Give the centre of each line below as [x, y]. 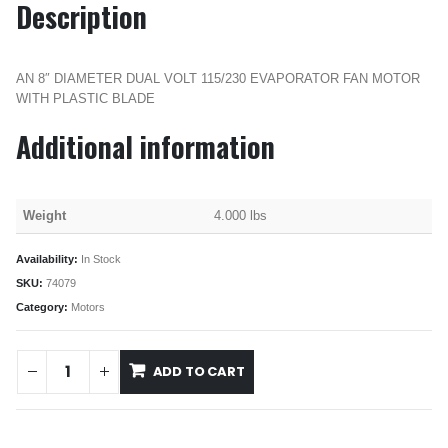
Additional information [145, 147]
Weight [45, 216]
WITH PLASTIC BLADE [85, 98]
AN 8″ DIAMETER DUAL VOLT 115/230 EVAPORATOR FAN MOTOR [218, 78]
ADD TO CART [198, 371]
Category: [43, 306]
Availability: [48, 259]
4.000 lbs [241, 216]
